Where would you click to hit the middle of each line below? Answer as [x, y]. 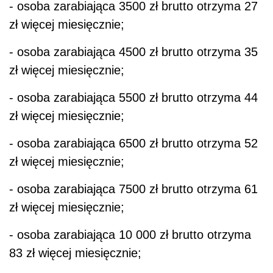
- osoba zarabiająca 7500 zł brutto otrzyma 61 [133, 189]
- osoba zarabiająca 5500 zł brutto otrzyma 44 [133, 98]
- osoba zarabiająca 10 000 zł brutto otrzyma [130, 235]
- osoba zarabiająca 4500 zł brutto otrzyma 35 [133, 52]
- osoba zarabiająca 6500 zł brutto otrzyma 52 [133, 144]
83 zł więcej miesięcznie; [75, 253]
